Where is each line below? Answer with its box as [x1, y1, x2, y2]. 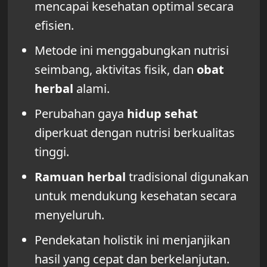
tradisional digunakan [125, 168, 249, 185]
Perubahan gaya [34, 105, 127, 122]
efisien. [34, 17, 74, 33]
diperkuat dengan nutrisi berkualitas [34, 124, 235, 141]
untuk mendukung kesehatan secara [34, 187, 237, 204]
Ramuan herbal [34, 168, 126, 185]
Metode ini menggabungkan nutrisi [34, 42, 229, 58]
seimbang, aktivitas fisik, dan [34, 61, 197, 77]
